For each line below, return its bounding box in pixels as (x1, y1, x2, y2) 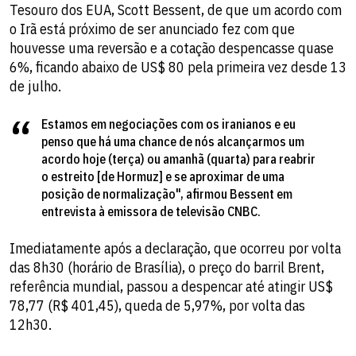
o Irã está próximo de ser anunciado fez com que (10, 19, 295, 38)
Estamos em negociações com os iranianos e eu (41, 115, 296, 132)
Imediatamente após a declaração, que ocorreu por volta (10, 238, 341, 257)
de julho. (10, 76, 61, 95)
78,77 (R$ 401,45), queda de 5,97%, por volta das (10, 296, 305, 315)
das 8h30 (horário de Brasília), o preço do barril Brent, (10, 257, 324, 277)
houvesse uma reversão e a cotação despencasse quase (10, 38, 334, 57)
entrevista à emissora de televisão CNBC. (41, 203, 261, 219)
